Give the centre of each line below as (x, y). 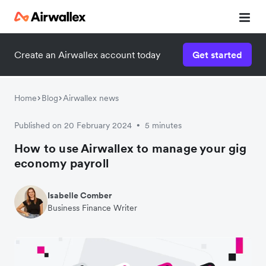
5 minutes (163, 125)
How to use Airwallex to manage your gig (130, 148)
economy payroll (61, 163)
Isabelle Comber (80, 195)
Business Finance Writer (92, 208)
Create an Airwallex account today (87, 55)
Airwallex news (91, 98)
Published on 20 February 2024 (73, 125)
